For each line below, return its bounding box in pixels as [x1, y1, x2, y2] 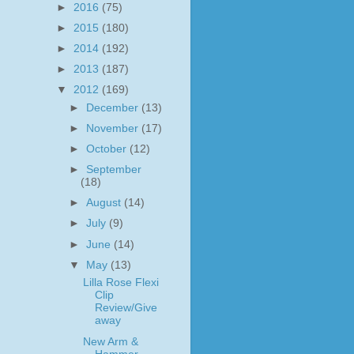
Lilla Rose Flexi [82, 277, 159, 289]
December [86, 101, 142, 114]
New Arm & [82, 335, 138, 348]
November [86, 122, 142, 134]
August [86, 197, 125, 209]
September [86, 164, 142, 176]
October [86, 143, 130, 155]
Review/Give [94, 302, 157, 314]
